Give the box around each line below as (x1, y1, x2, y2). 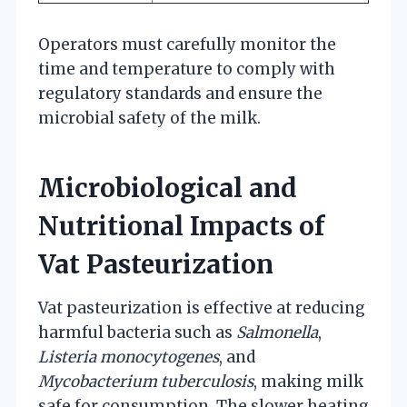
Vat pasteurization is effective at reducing (38, 297, 365, 318)
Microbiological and (38, 171, 297, 204)
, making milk (253, 371, 363, 392)
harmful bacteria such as (38, 322, 236, 342)
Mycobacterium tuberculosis (38, 371, 253, 392)
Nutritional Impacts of (38, 209, 324, 243)
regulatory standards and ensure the (38, 83, 323, 104)
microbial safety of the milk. (38, 107, 261, 128)
